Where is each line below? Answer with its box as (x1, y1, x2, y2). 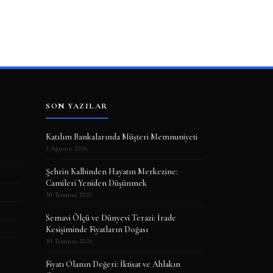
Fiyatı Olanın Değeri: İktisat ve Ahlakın (46, 258, 181, 269)
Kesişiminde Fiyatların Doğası (46, 224, 149, 235)
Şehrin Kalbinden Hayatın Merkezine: (46, 166, 179, 177)
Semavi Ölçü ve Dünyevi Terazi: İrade (46, 212, 177, 223)
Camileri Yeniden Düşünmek (46, 177, 147, 188)
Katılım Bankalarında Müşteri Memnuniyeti (46, 131, 198, 142)
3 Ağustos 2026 (46, 144, 88, 152)
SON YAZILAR (46, 101, 108, 111)
